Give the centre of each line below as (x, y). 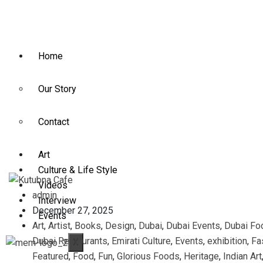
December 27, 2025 (73, 210)
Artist (59, 225)
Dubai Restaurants (70, 241)
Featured (50, 256)
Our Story (57, 89)
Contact (54, 122)
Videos (53, 185)
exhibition (227, 241)
